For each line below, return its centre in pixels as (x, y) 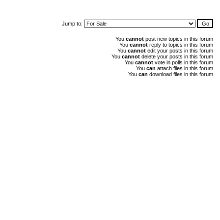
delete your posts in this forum (177, 56)
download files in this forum (180, 74)
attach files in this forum (184, 68)
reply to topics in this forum (180, 45)
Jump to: (73, 24)
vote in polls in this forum (183, 62)
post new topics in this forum (179, 39)
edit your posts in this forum (179, 51)
